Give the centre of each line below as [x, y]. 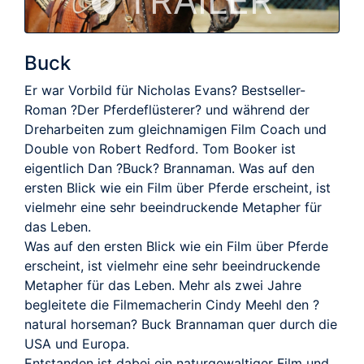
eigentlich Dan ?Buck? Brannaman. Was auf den [169, 169]
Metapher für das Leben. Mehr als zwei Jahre [163, 286]
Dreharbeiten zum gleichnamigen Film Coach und [175, 130]
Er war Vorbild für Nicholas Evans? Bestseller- [165, 91]
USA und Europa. [77, 344]
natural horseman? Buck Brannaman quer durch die [181, 325]
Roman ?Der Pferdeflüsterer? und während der [167, 110]
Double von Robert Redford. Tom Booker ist [160, 149]
